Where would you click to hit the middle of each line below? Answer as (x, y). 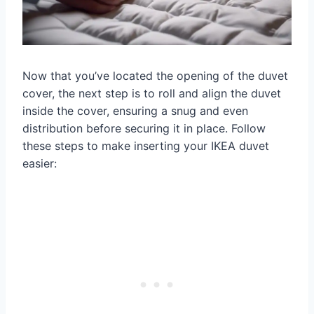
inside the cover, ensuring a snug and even (135, 111)
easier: (40, 164)
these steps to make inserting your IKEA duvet (146, 146)
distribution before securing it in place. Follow (144, 129)
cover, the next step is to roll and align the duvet (152, 94)
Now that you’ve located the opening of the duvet (155, 76)
